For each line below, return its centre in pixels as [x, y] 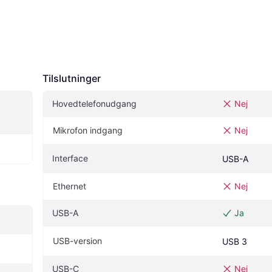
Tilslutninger [72, 78]
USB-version [77, 240]
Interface [70, 158]
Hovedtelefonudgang [94, 103]
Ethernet [70, 186]
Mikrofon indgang [88, 130]
